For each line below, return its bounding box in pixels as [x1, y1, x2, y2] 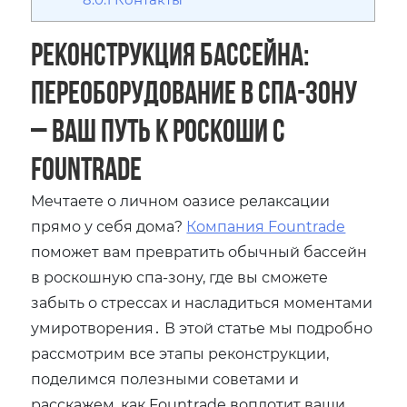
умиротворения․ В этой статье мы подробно [31, 318, 373, 338]
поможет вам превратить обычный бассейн [31, 242, 368, 262]
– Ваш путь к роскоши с [31, 114, 286, 148]
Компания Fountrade [186, 216, 346, 236]
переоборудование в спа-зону [31, 75, 358, 110]
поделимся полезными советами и [31, 369, 300, 389]
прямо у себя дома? [31, 216, 187, 236]
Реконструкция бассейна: [31, 37, 311, 72]
